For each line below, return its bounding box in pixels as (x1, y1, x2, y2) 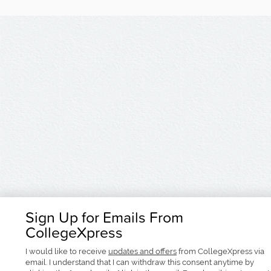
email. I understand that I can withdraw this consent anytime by (25, 258, 254, 267)
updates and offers (108, 247, 177, 256)
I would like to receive (25, 247, 108, 256)
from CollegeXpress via (177, 247, 264, 256)
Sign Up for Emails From (25, 206, 183, 227)
